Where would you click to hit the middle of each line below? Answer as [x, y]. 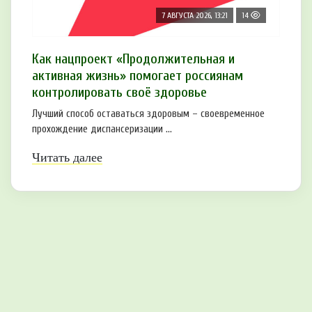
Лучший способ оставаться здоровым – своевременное [148, 114]
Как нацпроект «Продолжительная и [133, 58]
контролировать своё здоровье [119, 92]
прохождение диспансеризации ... [102, 129]
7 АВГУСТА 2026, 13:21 [195, 15]
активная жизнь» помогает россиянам [138, 75]
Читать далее [67, 157]
